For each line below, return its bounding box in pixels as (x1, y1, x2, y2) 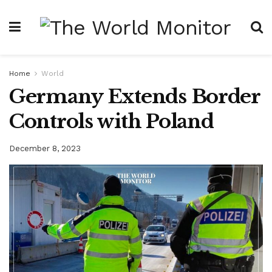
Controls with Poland (9, 109, 214, 134)
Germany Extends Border (9, 84, 260, 109)
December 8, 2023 (9, 143, 81, 153)
